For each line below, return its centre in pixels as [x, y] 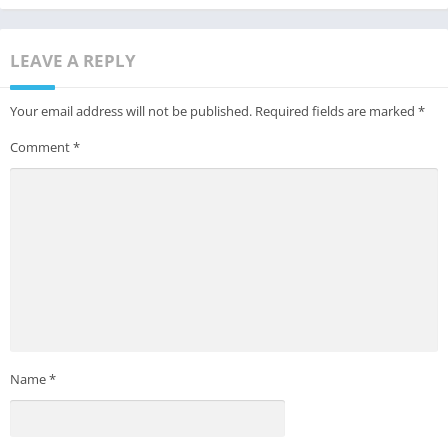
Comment [41, 147]
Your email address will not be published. [131, 111]
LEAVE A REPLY [73, 61]
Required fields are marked [336, 111]
